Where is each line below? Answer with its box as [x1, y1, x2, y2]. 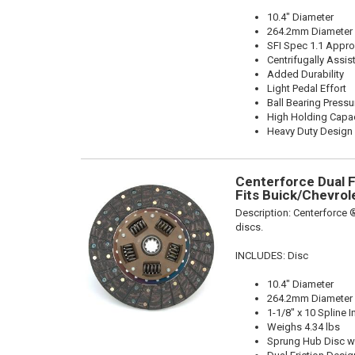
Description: [235, 207, 293, 219]
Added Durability [267, 68, 344, 80]
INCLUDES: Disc [235, 250, 308, 261]
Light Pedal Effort [267, 82, 346, 94]
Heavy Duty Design [267, 125, 353, 137]
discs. [235, 221, 263, 233]
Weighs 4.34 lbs [267, 321, 340, 333]
